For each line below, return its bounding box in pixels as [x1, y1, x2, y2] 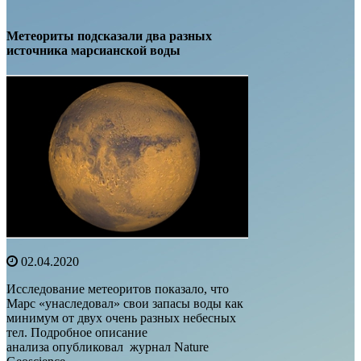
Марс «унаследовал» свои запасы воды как [6, 296, 243, 310]
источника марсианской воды [6, 44, 180, 57]
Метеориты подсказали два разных [6, 29, 212, 43]
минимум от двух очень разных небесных [6, 310, 236, 325]
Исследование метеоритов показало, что [6, 281, 229, 296]
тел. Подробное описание [6, 325, 147, 339]
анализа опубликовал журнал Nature [6, 339, 209, 354]
